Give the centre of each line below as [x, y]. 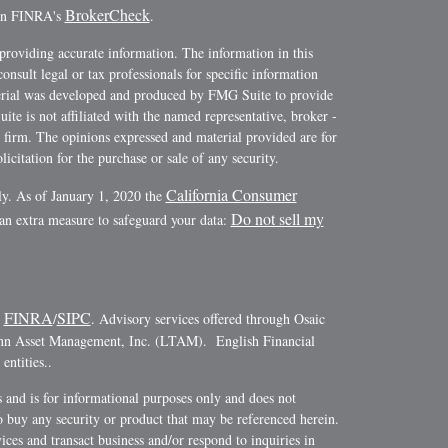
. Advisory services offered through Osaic [207, 319]
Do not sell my [277, 219]
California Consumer [231, 195]
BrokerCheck [107, 15]
